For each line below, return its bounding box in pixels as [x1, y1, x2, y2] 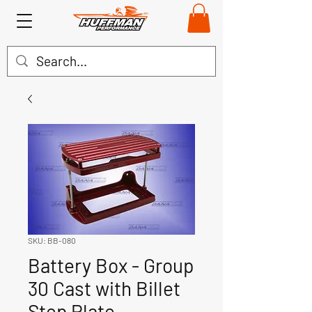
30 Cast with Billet [28, 276, 180, 300]
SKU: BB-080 [28, 235, 76, 245]
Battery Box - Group [28, 253, 194, 277]
